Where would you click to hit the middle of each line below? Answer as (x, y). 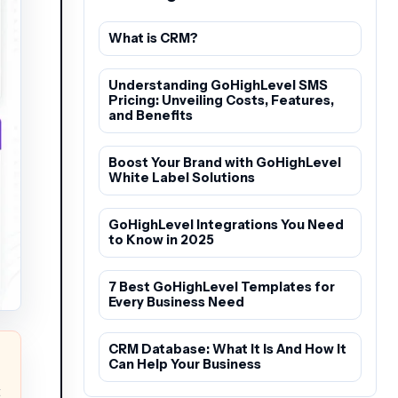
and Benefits (151, 116)
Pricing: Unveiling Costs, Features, (221, 101)
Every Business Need (176, 302)
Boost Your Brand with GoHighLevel (225, 163)
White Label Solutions (182, 178)
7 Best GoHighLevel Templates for (222, 287)
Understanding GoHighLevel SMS (218, 86)
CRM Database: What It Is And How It (227, 350)
